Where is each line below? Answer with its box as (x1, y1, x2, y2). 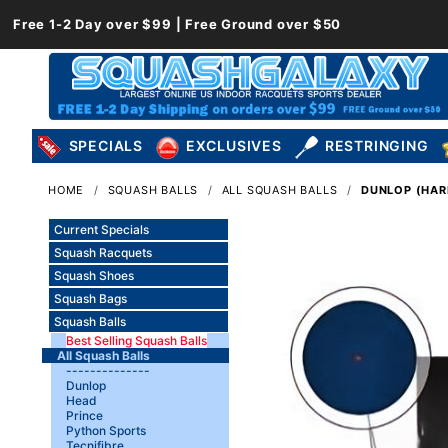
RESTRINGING (324, 137, 429, 155)
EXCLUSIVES (185, 137, 282, 155)
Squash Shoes (53, 268, 134, 284)
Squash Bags (53, 291, 127, 307)
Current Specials (53, 222, 149, 238)
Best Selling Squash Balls (66, 333, 207, 349)
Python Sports (66, 423, 146, 439)
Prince (66, 408, 103, 424)
